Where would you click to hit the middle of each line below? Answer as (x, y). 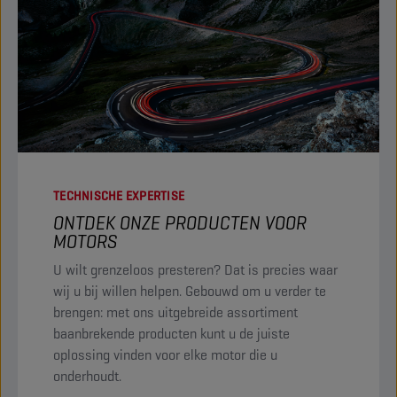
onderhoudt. (87, 376)
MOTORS (86, 241)
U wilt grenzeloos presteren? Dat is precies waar (195, 269)
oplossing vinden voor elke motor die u (165, 354)
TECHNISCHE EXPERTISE (119, 195)
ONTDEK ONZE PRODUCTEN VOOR (180, 222)
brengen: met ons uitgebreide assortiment (175, 312)
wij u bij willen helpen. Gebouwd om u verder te (190, 291)
